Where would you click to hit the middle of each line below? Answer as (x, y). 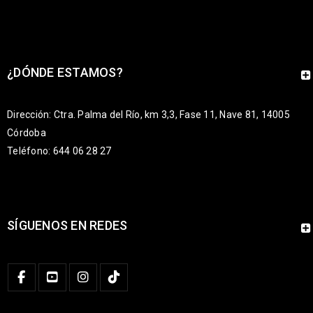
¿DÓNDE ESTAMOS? (65, 72)
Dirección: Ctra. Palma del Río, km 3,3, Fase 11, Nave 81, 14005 (148, 115)
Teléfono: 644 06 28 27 (59, 151)
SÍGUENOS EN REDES (67, 225)
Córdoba (27, 133)
